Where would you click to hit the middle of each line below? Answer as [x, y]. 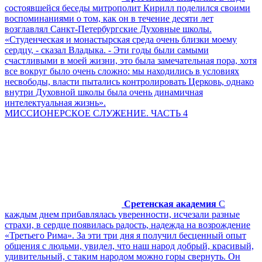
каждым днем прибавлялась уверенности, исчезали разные [122, 214]
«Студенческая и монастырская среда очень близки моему [121, 39]
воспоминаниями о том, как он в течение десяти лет [109, 18]
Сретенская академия [170, 204]
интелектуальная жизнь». [55, 102]
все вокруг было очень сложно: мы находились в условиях [122, 71]
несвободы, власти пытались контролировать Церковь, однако [129, 81]
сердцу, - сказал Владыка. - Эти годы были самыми [107, 50]
